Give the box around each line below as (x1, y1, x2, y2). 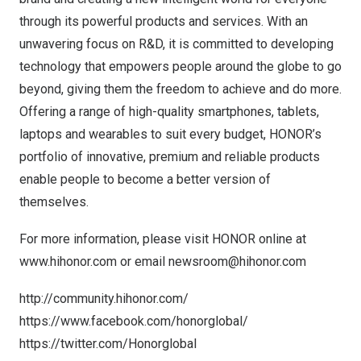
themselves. (19, 194, 89, 210)
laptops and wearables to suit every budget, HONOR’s (19, 127, 322, 142)
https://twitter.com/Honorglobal (19, 336, 197, 351)
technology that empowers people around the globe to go (19, 59, 342, 74)
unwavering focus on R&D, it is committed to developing (19, 36, 334, 52)
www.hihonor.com (19, 254, 117, 269)
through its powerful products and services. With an (19, 14, 308, 29)
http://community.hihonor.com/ (19, 291, 189, 306)
